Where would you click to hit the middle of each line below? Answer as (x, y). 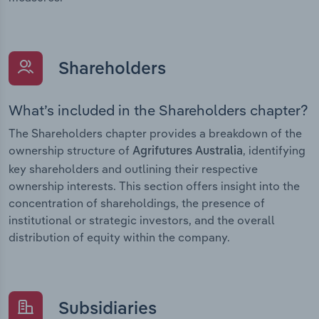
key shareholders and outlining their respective (133, 169)
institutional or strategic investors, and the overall (142, 220)
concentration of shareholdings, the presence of (137, 203)
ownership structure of (70, 151)
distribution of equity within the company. (119, 237)
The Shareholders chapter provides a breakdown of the (155, 134)
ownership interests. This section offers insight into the (154, 186)
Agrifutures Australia (188, 152)
